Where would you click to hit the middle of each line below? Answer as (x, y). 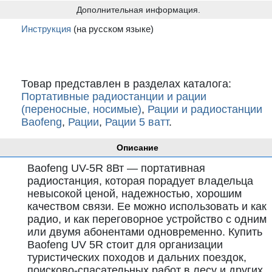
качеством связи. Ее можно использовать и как (147, 206)
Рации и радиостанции (205, 109)
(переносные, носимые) (81, 109)
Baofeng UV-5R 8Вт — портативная (116, 168)
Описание (138, 148)
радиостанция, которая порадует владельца (140, 181)
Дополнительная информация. (138, 10)
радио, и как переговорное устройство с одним (147, 219)
